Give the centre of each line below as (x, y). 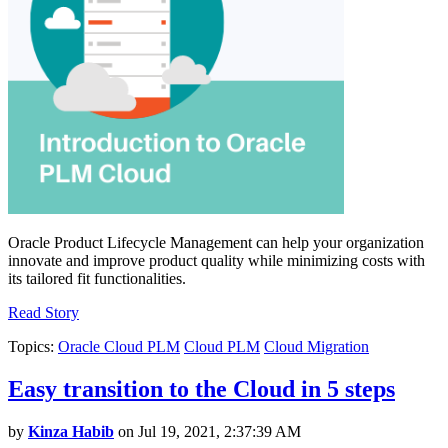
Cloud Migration (316, 347)
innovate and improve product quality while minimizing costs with (216, 261)
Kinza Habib (71, 431)
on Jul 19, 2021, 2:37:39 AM (207, 431)
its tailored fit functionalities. (97, 279)
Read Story (43, 313)
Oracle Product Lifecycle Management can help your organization (216, 243)
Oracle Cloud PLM (119, 347)
